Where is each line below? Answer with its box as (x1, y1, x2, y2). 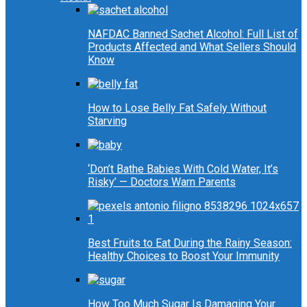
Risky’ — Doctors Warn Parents (88, 175, 236, 189)
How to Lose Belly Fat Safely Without (88, 101, 267, 115)
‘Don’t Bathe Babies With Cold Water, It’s (88, 162, 278, 176)
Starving (88, 114, 127, 128)
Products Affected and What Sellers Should (88, 40, 296, 54)
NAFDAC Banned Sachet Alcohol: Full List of (88, 27, 298, 41)
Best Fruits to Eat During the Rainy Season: (88, 236, 292, 250)
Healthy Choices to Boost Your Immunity (88, 249, 280, 263)
